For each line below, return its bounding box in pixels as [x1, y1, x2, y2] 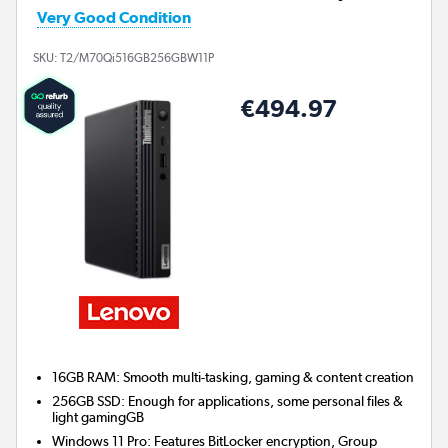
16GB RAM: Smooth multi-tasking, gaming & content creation [52, 369, 415, 386]
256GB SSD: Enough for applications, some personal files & [52, 393, 404, 410]
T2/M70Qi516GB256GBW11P [60, 50, 214, 65]
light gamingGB [52, 409, 145, 426]
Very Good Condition [37, 8, 191, 28]
